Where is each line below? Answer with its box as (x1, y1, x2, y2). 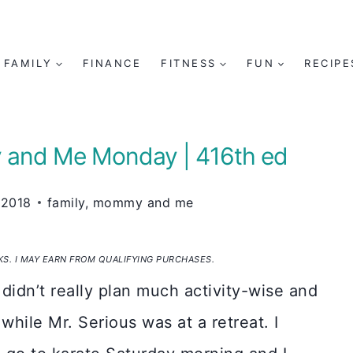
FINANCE (82, 57, 142, 69)
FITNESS (161, 57, 217, 69)
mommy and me (92, 195, 194, 210)
